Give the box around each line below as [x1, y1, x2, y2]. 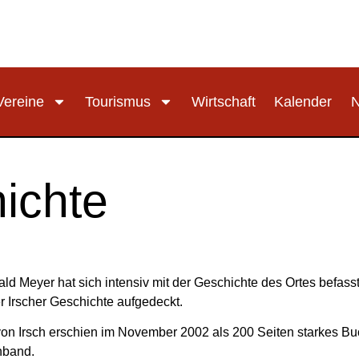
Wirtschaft [192, 94, 256, 110]
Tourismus [84, 94, 151, 110]
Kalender [274, 94, 333, 110]
